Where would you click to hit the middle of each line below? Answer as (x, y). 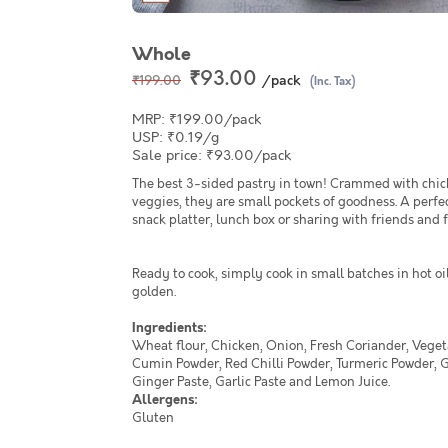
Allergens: (165, 400)
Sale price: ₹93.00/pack (211, 155)
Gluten (153, 418)
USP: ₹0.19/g (175, 137)
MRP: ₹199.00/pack (196, 119)
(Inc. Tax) (332, 81)
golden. (154, 292)
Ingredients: (169, 328)
